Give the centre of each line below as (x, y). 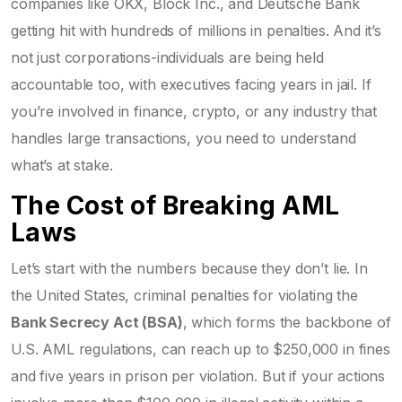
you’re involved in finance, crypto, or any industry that (194, 111)
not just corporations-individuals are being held (167, 57)
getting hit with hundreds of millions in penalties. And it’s (197, 30)
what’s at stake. (62, 165)
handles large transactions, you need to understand (184, 138)
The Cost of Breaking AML (175, 205)
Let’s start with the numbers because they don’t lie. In (189, 268)
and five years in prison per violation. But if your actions (198, 376)
